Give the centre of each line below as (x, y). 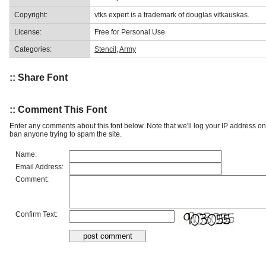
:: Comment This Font (58, 109)
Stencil (105, 49)
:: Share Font (39, 78)
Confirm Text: (37, 214)
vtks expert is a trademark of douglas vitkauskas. (172, 15)
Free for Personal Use (130, 32)
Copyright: (31, 15)
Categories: (33, 49)
